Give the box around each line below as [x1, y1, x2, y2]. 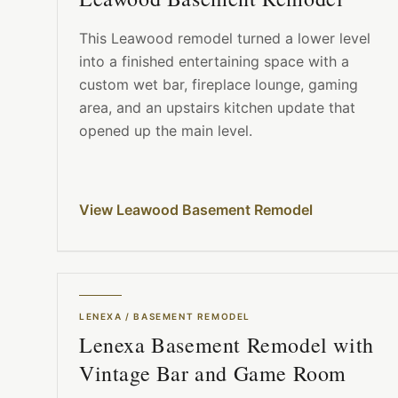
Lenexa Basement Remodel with [79, 330, 374, 360]
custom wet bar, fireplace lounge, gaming [79, 76, 358, 94]
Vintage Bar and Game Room [79, 359, 347, 388]
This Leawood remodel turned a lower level [79, 29, 370, 48]
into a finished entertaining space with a [79, 52, 349, 71]
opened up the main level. [79, 122, 252, 140]
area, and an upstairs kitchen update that [79, 99, 355, 117]
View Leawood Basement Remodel [79, 201, 313, 219]
